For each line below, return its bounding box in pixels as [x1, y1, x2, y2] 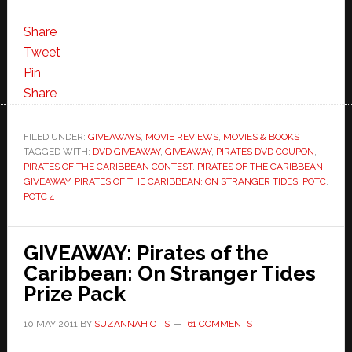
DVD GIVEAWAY [92, 146, 160, 158]
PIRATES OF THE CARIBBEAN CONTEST [23, 161, 192, 173]
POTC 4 [23, 191, 54, 203]
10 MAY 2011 [23, 318, 78, 330]
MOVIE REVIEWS [145, 131, 218, 143]
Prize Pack [23, 282, 126, 306]
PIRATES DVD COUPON [215, 146, 314, 158]
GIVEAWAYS [87, 131, 141, 143]
